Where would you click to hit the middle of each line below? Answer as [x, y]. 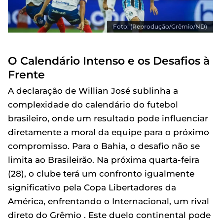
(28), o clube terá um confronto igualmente [101, 173]
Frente [26, 74]
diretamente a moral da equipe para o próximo [109, 132]
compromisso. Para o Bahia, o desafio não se [104, 146]
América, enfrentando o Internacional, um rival [109, 201]
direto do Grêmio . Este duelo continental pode [109, 215]
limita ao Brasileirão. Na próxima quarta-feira [104, 160]
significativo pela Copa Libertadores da [92, 187]
